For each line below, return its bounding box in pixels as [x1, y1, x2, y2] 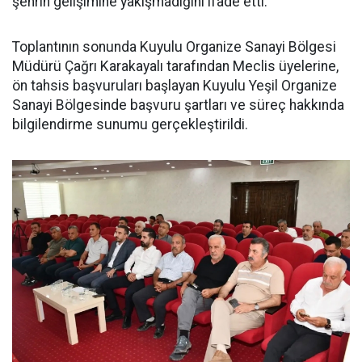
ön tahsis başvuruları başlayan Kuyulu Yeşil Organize [12, 77, 337, 94]
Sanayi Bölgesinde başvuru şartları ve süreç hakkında [12, 96, 344, 113]
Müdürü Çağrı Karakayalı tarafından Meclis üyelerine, [12, 57, 339, 74]
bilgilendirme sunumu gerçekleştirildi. [12, 116, 248, 133]
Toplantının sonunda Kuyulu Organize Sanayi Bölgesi [12, 38, 336, 55]
